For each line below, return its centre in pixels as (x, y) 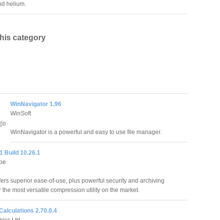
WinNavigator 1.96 (36, 104)
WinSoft (21, 113)
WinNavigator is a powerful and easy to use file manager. (86, 132)
